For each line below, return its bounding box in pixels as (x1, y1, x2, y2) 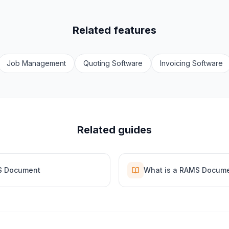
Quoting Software (83, 59, 143, 68)
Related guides (77, 124, 152, 136)
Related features (73, 24, 156, 37)
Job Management (6, 59, 66, 68)
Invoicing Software (159, 59, 223, 68)
